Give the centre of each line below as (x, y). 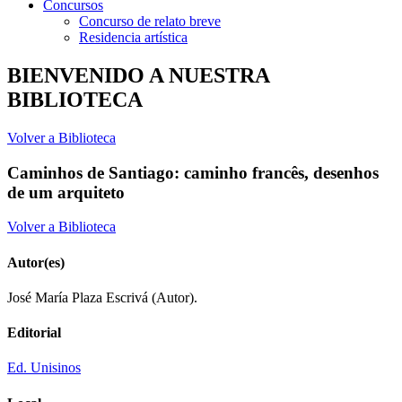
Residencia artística (133, 37)
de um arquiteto (66, 192)
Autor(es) (36, 262)
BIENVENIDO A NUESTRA (138, 75)
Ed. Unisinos (44, 368)
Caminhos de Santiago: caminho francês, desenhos (193, 172)
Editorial (34, 333)
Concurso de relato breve (150, 21)
